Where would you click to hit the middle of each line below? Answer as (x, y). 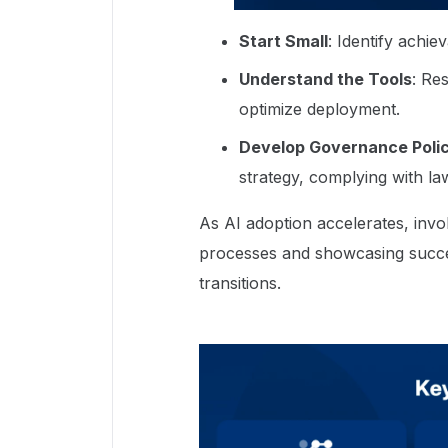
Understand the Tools (325, 78)
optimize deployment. (319, 108)
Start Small (283, 40)
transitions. (240, 282)
